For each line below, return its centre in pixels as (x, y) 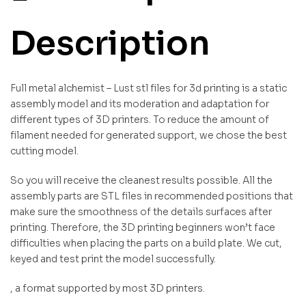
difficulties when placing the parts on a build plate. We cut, (146, 244)
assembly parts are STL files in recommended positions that (152, 196)
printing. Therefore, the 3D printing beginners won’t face (143, 228)
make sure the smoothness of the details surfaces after (141, 212)
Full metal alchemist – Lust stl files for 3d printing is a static (149, 88)
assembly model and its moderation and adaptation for (140, 104)
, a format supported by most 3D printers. (108, 289)
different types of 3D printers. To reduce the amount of (140, 120)
